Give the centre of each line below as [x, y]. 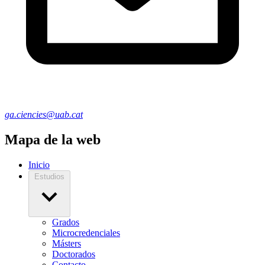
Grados [66, 222]
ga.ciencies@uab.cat [44, 115]
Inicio [39, 165]
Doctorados [74, 254]
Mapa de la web [53, 140]
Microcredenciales [86, 233]
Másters [67, 244]
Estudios [49, 177]
